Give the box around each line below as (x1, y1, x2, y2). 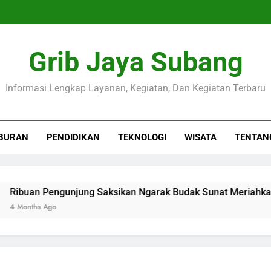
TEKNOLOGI (117, 132, 166, 143)
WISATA (184, 132, 217, 143)
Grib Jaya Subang (28, 46, 243, 78)
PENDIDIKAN (46, 132, 100, 143)
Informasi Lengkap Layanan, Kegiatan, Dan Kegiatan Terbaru (5, 82, 266, 94)
